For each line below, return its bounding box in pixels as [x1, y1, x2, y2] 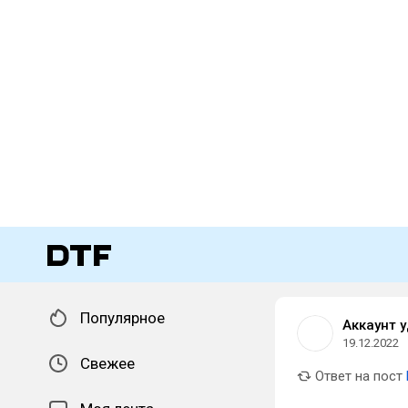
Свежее [80, 354, 135, 372]
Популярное [80, 309, 165, 327]
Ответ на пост [311, 368, 403, 384]
